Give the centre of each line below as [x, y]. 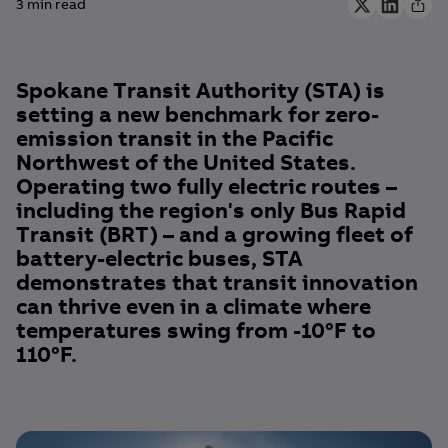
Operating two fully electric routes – [206, 187]
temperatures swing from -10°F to [196, 331]
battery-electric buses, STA [159, 259]
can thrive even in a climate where [193, 307]
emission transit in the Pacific [174, 139]
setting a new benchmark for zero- [197, 115]
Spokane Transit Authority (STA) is [200, 91]
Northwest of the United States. [186, 163]
